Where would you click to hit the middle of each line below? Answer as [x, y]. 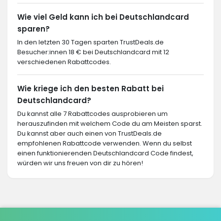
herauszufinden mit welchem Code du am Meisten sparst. [110, 124]
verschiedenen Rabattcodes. [64, 62]
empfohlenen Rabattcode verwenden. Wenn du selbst [105, 143]
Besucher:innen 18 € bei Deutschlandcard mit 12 [93, 52]
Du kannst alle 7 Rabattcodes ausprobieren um [92, 114]
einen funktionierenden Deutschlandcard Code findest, [105, 153]
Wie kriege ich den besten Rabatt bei [91, 89]
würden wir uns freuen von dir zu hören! [80, 163]
